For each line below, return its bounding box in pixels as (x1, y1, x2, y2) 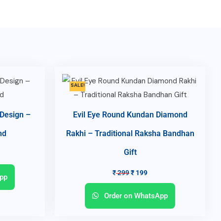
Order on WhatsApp (102, 191, 168, 201)
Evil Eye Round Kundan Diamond (73, 110, 187, 120)
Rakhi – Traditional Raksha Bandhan (66, 129, 194, 139)
